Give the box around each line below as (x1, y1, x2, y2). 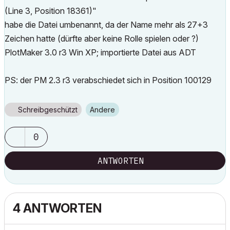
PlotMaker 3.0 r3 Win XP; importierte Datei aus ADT (5, 47, 196, 57)
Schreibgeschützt (18, 105, 78, 114)
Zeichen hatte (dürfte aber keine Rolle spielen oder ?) (5, 33, 199, 44)
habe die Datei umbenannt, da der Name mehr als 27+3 (5, 20, 208, 30)
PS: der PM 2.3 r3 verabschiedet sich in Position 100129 (5, 75, 212, 85)
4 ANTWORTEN (13, 201, 102, 216)
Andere (94, 105, 115, 114)
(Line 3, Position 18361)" (5, 6, 97, 16)
